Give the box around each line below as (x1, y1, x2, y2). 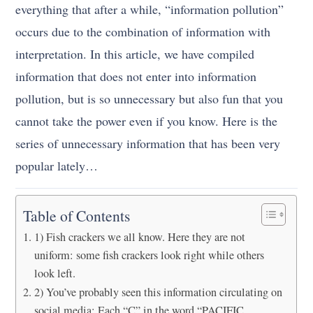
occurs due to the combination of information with (15, 22, 271, 40)
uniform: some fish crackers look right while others (34, 247, 264, 263)
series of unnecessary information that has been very (15, 134, 281, 152)
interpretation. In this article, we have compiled (15, 45, 255, 62)
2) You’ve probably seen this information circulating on (34, 284, 282, 300)
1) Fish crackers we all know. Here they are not (34, 228, 245, 245)
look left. (34, 265, 75, 281)
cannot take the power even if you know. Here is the (15, 112, 278, 129)
